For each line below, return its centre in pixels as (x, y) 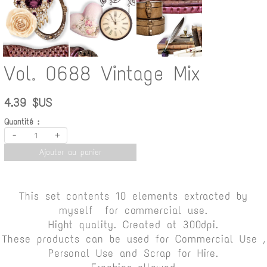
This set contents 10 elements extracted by (133, 196)
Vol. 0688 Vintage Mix (102, 74)
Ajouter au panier (70, 152)
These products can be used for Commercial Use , (133, 239)
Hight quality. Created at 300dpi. (133, 225)
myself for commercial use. (133, 210)
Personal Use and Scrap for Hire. (133, 253)
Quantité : (22, 122)
